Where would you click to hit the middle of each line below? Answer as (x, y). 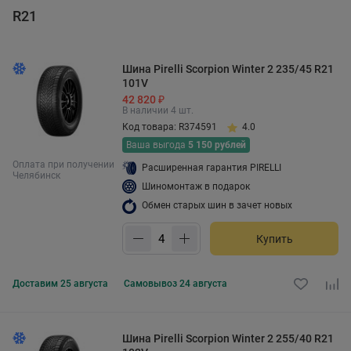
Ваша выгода (157, 145)
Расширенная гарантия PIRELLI (212, 168)
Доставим (36, 284)
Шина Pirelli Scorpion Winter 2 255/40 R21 (228, 338)
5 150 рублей (217, 145)
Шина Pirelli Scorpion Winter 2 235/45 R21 (228, 69)
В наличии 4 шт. (158, 110)
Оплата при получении (63, 165)
